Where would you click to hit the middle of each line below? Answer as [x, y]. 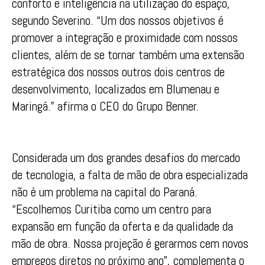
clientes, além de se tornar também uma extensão [128, 55]
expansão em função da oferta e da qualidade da [122, 226]
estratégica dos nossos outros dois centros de [118, 72]
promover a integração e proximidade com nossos [125, 38]
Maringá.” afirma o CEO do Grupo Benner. [105, 106]
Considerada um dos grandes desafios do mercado [126, 158]
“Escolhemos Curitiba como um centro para [112, 209]
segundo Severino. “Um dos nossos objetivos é [118, 21]
